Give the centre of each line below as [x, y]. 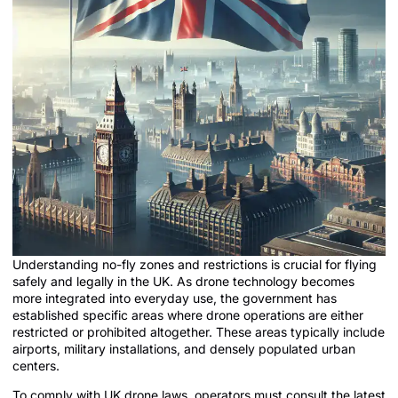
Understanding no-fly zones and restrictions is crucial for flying [195, 264]
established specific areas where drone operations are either [188, 314]
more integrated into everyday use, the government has [175, 298]
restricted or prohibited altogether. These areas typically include [199, 331]
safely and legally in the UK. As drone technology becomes [183, 281]
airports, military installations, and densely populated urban [184, 348]
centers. [36, 365]
